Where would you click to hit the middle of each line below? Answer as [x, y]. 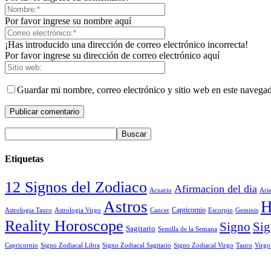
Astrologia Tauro [28, 210]
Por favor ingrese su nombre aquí [68, 21]
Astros [126, 207]
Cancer [160, 210]
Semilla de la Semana [188, 228]
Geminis [247, 210]
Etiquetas [24, 158]
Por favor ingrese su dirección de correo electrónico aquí [112, 56]
